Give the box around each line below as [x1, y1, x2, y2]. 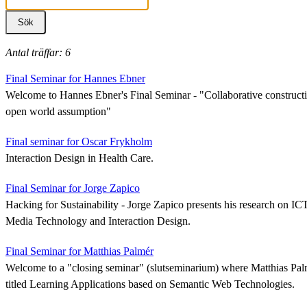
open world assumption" [5, 105, 111, 117]
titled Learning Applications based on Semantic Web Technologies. [5, 278, 295, 290]
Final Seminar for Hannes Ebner [5, 72, 145, 84]
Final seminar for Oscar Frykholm [5, 135, 152, 147]
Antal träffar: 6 [5, 46, 71, 58]
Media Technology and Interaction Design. [5, 214, 191, 227]
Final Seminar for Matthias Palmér [5, 245, 153, 257]
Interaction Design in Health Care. [5, 151, 153, 164]
